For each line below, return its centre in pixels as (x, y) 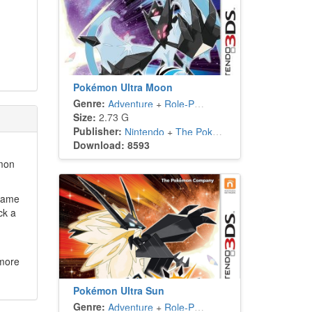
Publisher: (97, 131)
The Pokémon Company (194, 132)
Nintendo (144, 132)
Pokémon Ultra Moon (123, 87)
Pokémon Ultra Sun (118, 290)
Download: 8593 (111, 145)
